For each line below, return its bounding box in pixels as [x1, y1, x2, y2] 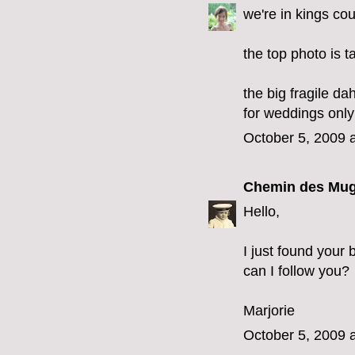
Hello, [243, 204, 280, 220]
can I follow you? [243, 263, 349, 280]
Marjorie [243, 303, 295, 319]
